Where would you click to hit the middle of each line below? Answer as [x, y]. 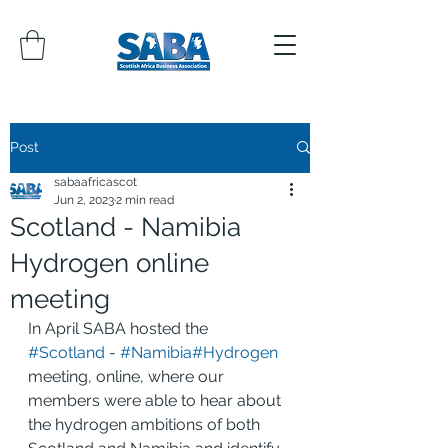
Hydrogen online [109, 262]
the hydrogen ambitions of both [146, 424]
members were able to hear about [156, 400]
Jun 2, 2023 [84, 199]
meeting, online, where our [128, 376]
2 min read [145, 199]
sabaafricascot [95, 181]
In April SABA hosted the [120, 328]
